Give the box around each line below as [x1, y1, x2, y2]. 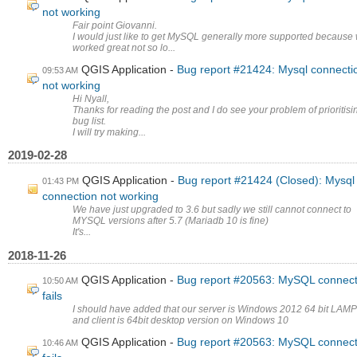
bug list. [73, 115, 107, 127]
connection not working [42, 190, 159, 202]
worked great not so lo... [73, 42, 176, 54]
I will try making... [73, 126, 147, 138]
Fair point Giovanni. [73, 20, 158, 32]
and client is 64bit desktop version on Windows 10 [73, 315, 289, 327]
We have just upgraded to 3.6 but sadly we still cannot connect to [73, 203, 352, 215]
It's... [73, 226, 92, 237]
